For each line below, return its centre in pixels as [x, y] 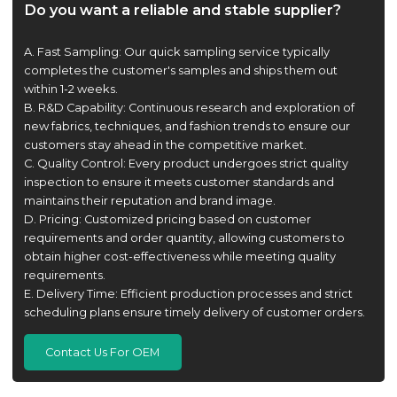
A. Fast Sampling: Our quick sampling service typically [176, 51]
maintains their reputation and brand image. [149, 200]
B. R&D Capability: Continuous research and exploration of [189, 107]
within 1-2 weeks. [70, 89]
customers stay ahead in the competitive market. [165, 144]
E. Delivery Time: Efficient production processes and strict [188, 293]
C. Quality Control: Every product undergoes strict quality [186, 163]
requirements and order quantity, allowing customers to [184, 237]
